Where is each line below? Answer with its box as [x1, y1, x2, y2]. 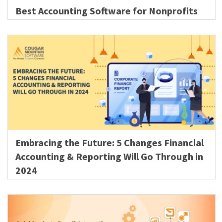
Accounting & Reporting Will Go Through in [15, 150, 203, 163]
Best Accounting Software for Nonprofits [15, 4, 198, 17]
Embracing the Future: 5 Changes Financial [15, 136, 204, 149]
